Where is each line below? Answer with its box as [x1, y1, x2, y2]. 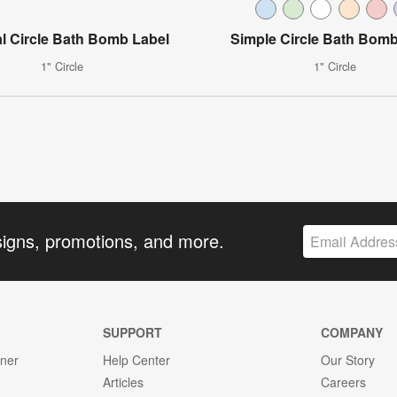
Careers [321, 372, 367, 391]
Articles [102, 372, 144, 391]
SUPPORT [102, 323, 162, 341]
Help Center [102, 350, 170, 369]
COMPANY [321, 323, 384, 341]
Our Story [321, 350, 376, 369]
